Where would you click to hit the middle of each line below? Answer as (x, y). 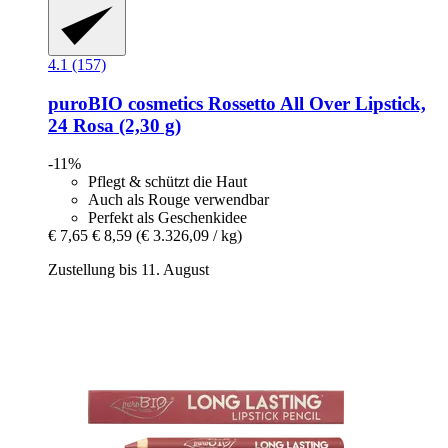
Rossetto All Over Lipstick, (314, 103)
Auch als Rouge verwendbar (178, 200)
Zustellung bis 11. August (128, 270)
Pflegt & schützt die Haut (167, 182)
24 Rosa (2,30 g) (114, 125)
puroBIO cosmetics (125, 103)
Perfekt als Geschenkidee (167, 218)
